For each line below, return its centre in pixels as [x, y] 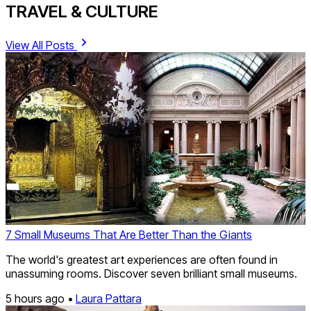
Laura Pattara [109, 298]
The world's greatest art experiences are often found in [142, 259]
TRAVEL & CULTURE [82, 12]
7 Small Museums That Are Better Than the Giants [129, 234]
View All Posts [41, 45]
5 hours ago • [41, 298]
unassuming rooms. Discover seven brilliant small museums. [151, 273]
